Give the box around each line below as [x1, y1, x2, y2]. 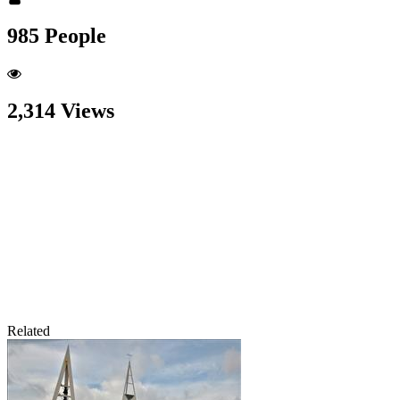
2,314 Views [7, 99, 114, 123]
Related [7, 323, 50, 339]
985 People [7, 23, 106, 47]
